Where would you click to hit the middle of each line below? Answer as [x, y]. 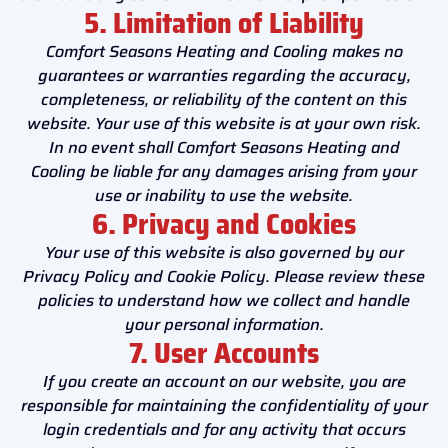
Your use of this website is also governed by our [224, 252]
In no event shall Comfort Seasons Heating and [224, 147]
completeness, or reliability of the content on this [224, 99]
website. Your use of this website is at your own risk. [224, 123]
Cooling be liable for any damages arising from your [224, 171]
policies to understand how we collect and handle [224, 300]
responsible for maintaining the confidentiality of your [224, 405]
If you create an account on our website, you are [224, 381]
